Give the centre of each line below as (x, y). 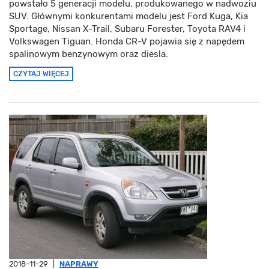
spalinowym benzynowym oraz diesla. (89, 54)
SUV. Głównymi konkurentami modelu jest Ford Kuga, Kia (128, 17)
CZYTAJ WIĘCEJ (41, 74)
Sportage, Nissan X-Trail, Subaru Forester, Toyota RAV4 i (127, 29)
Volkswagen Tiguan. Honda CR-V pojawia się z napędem (127, 42)
